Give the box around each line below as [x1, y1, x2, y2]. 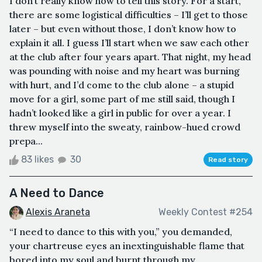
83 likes [19, 153, 56, 165]
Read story [208, 155, 248, 164]
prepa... [9, 135, 43, 147]
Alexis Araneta [26, 206, 90, 218]
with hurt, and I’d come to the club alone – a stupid [9, 78, 234, 91]
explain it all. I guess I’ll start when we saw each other [9, 36, 249, 49]
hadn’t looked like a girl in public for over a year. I [9, 106, 231, 119]
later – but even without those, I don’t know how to [9, 22, 236, 35]
